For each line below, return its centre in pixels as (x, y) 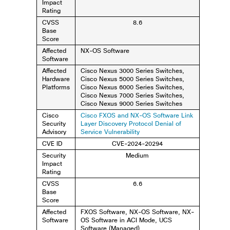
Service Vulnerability (110, 132)
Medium (138, 156)
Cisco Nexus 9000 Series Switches (132, 104)
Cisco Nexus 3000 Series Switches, (133, 71)
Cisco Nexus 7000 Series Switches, (133, 95)
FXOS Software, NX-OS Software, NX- (138, 212)
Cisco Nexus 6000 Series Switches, (133, 87)
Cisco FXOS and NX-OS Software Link (137, 116)
